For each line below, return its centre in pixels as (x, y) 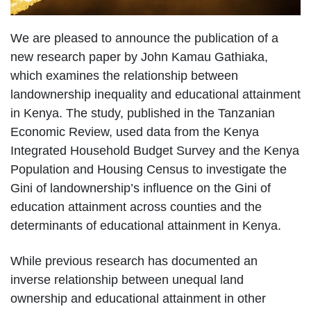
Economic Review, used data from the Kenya (135, 132)
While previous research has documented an (134, 261)
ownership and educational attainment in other (138, 298)
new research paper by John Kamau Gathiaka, (139, 57)
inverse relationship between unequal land (127, 279)
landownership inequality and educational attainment (155, 94)
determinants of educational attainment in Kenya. (146, 225)
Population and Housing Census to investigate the (149, 169)
